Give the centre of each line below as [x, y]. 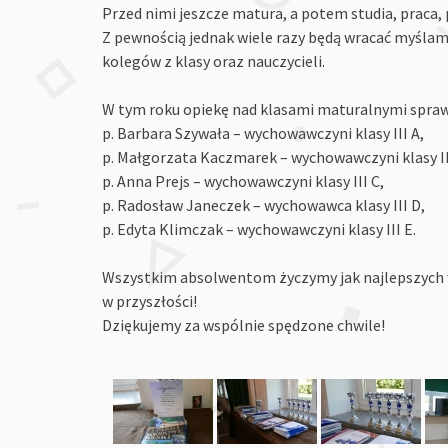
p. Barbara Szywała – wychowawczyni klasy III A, [263, 132]
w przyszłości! [149, 300]
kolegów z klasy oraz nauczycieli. [213, 60]
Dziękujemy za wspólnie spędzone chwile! [243, 324]
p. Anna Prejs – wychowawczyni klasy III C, [243, 180]
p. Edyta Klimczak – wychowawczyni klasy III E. [259, 228]
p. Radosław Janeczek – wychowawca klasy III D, [263, 204]
